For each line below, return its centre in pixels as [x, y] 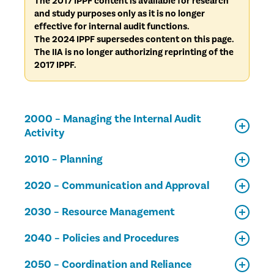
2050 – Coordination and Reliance [108, 265]
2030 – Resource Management [100, 212]
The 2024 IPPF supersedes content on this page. [134, 39]
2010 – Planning [64, 159]
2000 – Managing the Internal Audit [113, 119]
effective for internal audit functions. [112, 27]
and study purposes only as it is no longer [120, 14]
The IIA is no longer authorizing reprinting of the [134, 52]
